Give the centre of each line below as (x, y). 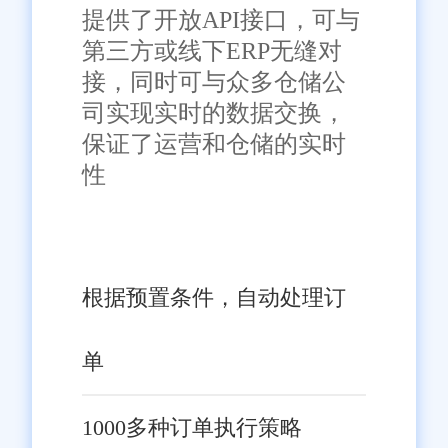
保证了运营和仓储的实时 (214, 143)
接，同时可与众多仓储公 (214, 81)
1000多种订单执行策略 (192, 427)
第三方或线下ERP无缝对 (212, 50)
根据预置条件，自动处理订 (214, 297)
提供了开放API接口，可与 (221, 19)
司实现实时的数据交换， (214, 112)
